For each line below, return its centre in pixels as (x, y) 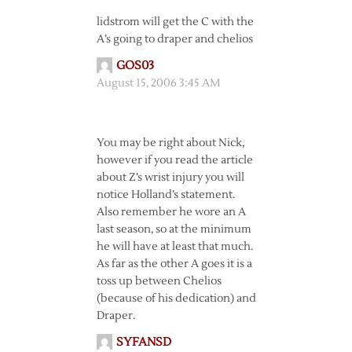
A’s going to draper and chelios (174, 39)
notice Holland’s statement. (165, 195)
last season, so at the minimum (174, 229)
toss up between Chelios (159, 281)
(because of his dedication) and (176, 299)
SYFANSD (143, 342)
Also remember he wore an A (171, 212)
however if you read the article (174, 160)
